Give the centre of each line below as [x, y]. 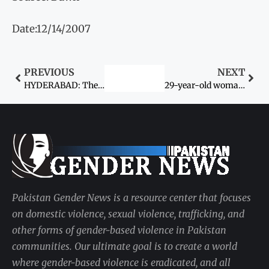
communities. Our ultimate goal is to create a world [125, 246]
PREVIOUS [49, 72]
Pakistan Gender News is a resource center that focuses [131, 197]
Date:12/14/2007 [51, 29]
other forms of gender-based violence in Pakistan [119, 230]
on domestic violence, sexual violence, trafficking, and [128, 213]
